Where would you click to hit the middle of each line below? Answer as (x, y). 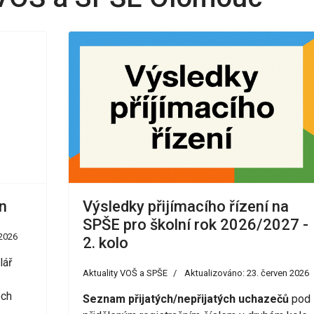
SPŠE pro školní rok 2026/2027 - (195, 224)
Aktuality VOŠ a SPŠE (125, 273)
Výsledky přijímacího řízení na (185, 206)
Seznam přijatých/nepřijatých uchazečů (185, 299)
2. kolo (105, 243)
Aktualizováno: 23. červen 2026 (246, 273)
